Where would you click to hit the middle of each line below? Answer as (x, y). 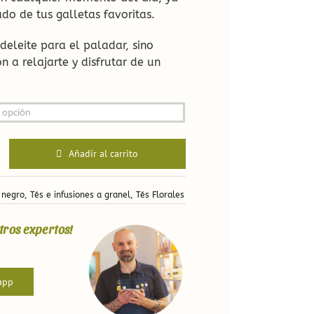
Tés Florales (160, 195)
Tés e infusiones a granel (80, 195)
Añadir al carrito (104, 153)
